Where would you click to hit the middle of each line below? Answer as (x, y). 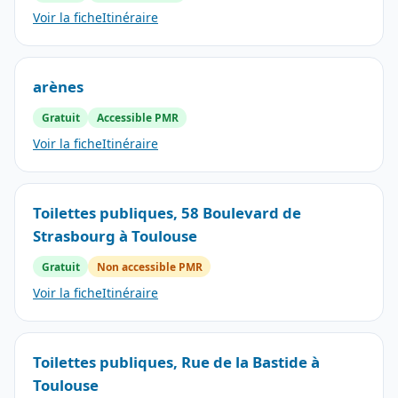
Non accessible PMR (149, 267)
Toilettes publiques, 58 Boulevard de (167, 212)
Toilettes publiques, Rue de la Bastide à (176, 362)
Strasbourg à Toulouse (115, 235)
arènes (58, 87)
